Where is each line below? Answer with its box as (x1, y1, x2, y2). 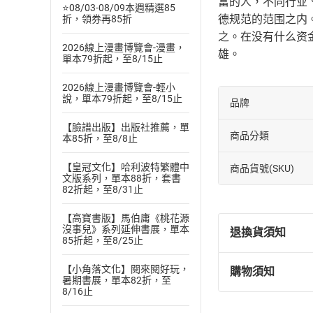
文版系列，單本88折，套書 (62, 173, 181, 184)
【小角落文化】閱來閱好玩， (62, 263, 189, 275)
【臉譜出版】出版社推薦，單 (62, 122, 189, 133)
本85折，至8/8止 (62, 133, 138, 144)
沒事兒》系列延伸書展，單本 (62, 224, 189, 235)
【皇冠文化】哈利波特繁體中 (62, 161, 189, 173)
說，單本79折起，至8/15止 (62, 93, 182, 104)
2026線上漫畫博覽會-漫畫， (62, 42, 185, 53)
